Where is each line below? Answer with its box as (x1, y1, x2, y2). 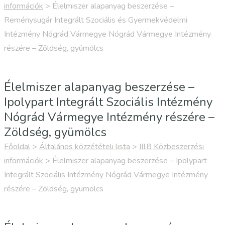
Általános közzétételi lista (39, 141, 130, 152)
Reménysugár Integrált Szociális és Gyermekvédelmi (4, 15, 187, 26)
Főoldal (4, 141, 30, 152)
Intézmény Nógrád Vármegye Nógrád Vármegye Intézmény (4, 29, 211, 40)
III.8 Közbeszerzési (139, 141, 204, 152)
